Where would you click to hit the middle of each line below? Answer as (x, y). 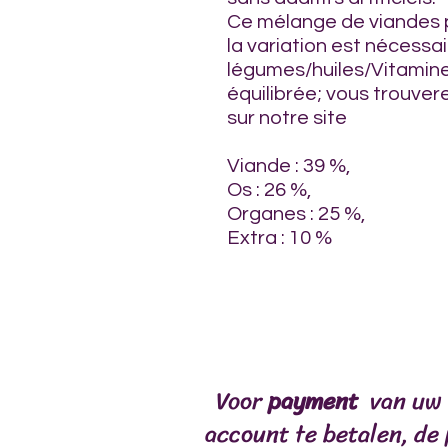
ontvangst (214, 283)
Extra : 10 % (279, 238)
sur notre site (289, 118)
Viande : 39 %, (288, 166)
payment (315, 401)
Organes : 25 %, (296, 214)
